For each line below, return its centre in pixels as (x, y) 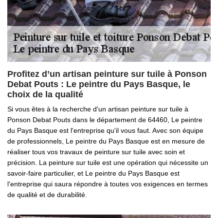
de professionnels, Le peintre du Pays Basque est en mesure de (106, 141)
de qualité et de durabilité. (47, 195)
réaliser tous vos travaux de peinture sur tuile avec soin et (96, 152)
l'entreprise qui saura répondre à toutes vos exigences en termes (108, 184)
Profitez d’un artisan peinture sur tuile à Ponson (107, 74)
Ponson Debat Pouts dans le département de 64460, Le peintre (105, 120)
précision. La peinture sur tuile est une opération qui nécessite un (108, 163)
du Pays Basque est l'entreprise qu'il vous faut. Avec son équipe (105, 130)
